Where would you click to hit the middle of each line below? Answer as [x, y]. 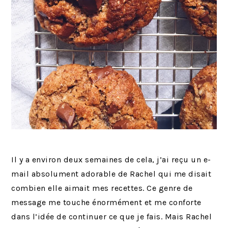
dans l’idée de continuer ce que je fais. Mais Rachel [112, 217]
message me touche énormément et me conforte [106, 203]
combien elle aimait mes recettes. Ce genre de [102, 188]
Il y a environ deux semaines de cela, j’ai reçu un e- [111, 160]
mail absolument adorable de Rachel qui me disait [111, 174]
